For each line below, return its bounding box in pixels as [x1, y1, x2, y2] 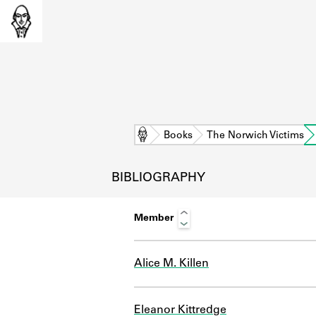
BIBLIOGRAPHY [111, 171, 205, 185]
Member [134, 213, 174, 224]
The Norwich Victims [207, 130, 304, 141]
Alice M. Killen [134, 257, 209, 269]
